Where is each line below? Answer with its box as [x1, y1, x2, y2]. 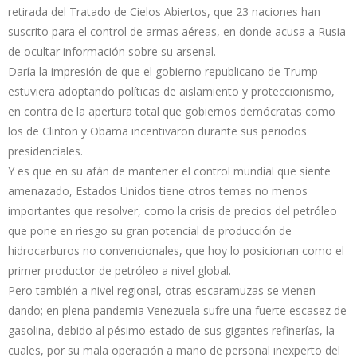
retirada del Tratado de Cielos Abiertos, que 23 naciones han [8, 3, 320, 19]
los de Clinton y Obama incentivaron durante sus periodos [8, 123, 307, 139]
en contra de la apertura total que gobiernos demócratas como [8, 103, 335, 119]
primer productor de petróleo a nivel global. [8, 262, 231, 278]
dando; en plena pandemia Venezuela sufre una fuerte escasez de [8, 302, 347, 318]
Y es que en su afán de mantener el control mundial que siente [8, 163, 331, 178]
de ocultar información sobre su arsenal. [8, 43, 216, 59]
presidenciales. [8, 143, 83, 159]
